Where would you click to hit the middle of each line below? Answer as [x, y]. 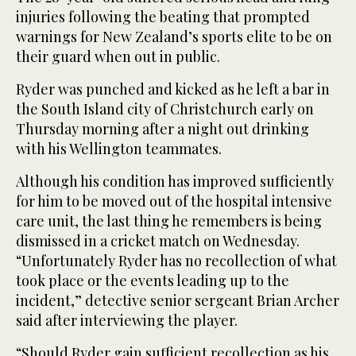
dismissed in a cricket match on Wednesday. [158, 240]
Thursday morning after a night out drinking [163, 128]
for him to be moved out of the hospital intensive [174, 201]
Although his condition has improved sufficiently [175, 181]
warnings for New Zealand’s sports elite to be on [174, 36]
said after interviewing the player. [127, 320]
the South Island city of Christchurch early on [165, 108]
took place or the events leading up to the [153, 280]
